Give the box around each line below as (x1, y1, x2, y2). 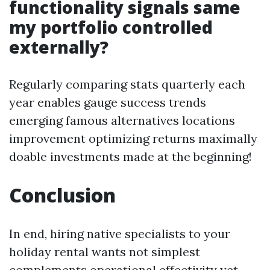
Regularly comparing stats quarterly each (9, 77, 245, 92)
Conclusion (9, 182, 116, 208)
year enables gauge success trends (9, 95, 206, 110)
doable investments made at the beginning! (9, 149, 252, 164)
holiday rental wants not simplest (9, 244, 200, 259)
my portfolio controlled (9, 16, 213, 39)
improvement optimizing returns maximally (9, 131, 257, 146)
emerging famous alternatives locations (9, 113, 235, 128)
